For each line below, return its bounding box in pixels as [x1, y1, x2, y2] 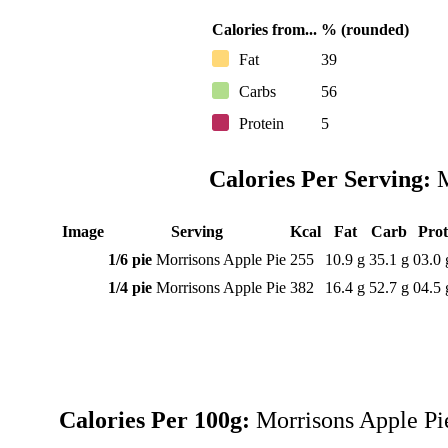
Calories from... [212, 20, 318, 38]
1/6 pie [108, 250, 153, 268]
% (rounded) [321, 20, 410, 38]
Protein [239, 114, 285, 132]
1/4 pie [108, 278, 153, 296]
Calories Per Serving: [209, 165, 432, 192]
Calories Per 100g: [59, 407, 251, 434]
